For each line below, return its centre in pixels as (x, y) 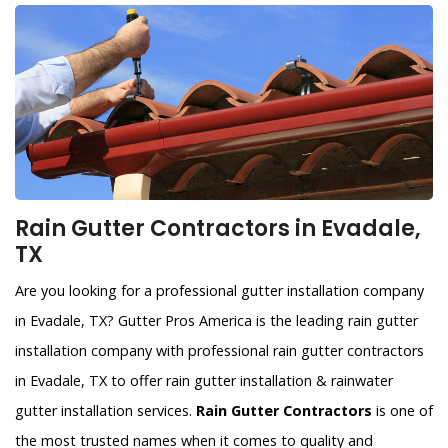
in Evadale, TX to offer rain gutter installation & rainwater (204, 381)
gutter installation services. (105, 411)
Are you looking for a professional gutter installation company (219, 291)
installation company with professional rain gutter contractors (219, 351)
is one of (402, 411)
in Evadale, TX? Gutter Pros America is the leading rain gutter (216, 321)
